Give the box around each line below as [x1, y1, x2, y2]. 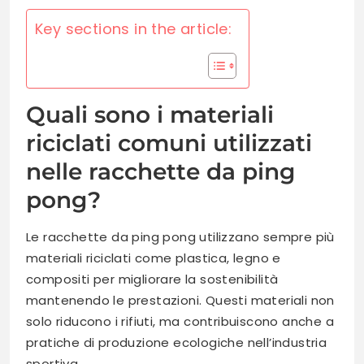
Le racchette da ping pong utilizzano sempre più [26, 228, 335, 246]
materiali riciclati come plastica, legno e [26, 249, 281, 267]
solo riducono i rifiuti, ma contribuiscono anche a [26, 313, 334, 331]
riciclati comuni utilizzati [26, 129, 312, 158]
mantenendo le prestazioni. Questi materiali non [26, 292, 335, 310]
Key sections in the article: [35, 19, 232, 40]
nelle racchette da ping [26, 158, 295, 186]
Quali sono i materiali [26, 101, 274, 129]
